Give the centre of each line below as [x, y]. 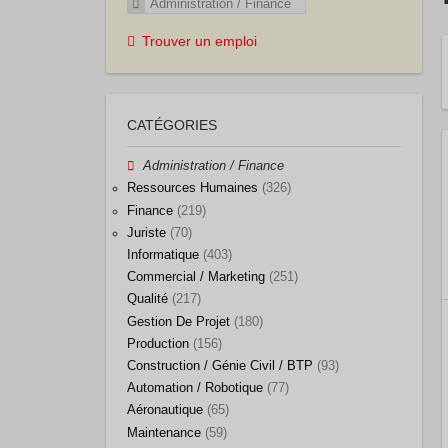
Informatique [163, 255]
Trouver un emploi [199, 41]
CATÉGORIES [172, 125]
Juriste [146, 232]
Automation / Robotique [195, 388]
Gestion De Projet [178, 321]
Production [158, 343]
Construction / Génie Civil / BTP [220, 365]
